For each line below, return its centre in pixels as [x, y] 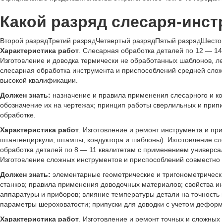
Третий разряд [72, 41]
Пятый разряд [178, 41]
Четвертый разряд [125, 41]
